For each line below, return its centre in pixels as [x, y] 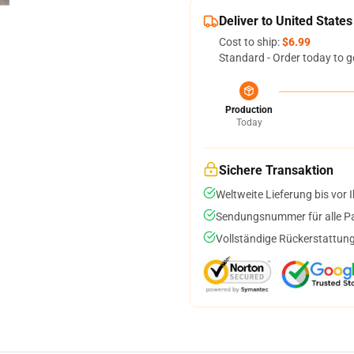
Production [249, 110]
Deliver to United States [286, 21]
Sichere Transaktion [276, 170]
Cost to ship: [250, 42]
